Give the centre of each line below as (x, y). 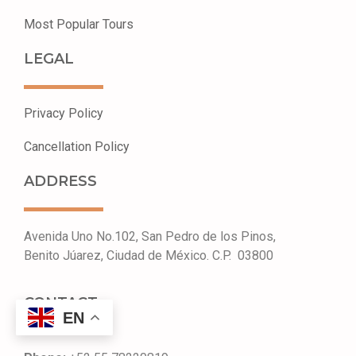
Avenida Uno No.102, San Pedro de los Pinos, (150, 237)
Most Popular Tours (79, 24)
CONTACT (61, 302)
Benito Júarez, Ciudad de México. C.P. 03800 (149, 256)
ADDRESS (60, 181)
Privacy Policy (64, 113)
